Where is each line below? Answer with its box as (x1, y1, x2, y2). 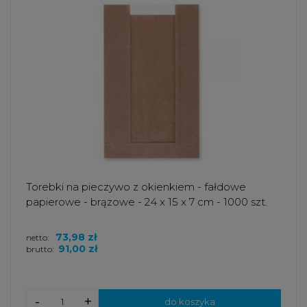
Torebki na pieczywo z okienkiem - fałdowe (26, 180, 246, 193)
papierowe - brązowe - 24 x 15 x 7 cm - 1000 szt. (26, 195, 267, 208)
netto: (26, 232, 51, 243)
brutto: (26, 243, 54, 254)
